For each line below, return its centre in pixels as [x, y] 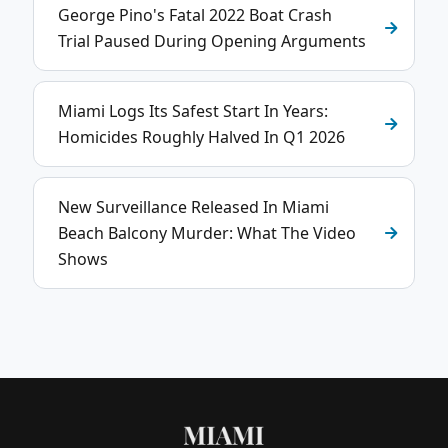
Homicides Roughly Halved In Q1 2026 [201, 137]
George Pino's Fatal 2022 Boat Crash [195, 15]
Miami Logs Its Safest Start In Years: [193, 111]
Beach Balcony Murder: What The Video [207, 233]
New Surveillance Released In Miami [193, 207]
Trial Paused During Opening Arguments [212, 41]
